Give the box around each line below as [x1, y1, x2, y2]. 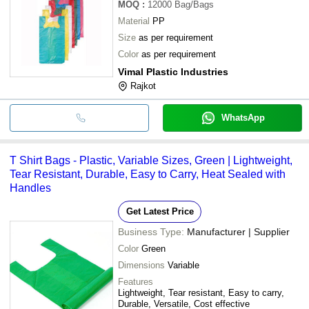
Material [118, 15, 150, 26]
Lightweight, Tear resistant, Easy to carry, [118, 287, 284, 298]
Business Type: [118, 226, 184, 237]
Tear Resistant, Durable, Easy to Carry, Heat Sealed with [10, 168, 286, 180]
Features [118, 276, 153, 287]
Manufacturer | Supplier [187, 226, 290, 237]
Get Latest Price [126, 206, 194, 217]
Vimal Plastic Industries [118, 66, 228, 77]
